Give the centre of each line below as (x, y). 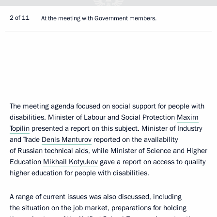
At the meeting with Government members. (99, 18)
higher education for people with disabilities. (79, 173)
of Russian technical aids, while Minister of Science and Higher (108, 151)
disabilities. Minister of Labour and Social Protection (93, 117)
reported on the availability (135, 139)
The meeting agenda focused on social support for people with (107, 106)
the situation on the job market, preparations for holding (98, 208)
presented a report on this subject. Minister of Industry (116, 128)
